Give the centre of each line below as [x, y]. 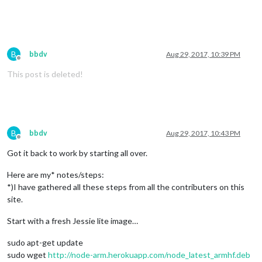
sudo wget [27, 254]
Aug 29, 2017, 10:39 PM [203, 54]
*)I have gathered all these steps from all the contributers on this [126, 187]
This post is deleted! [45, 74]
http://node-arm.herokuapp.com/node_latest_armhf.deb [149, 254]
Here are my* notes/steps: [56, 174]
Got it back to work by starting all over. [77, 153]
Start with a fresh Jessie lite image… [73, 220]
